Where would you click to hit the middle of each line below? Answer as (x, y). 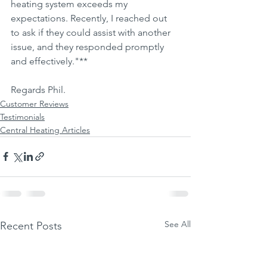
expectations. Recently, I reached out (90, 18)
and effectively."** (49, 61)
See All (178, 224)
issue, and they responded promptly (89, 46)
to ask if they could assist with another (92, 32)
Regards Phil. (38, 89)
